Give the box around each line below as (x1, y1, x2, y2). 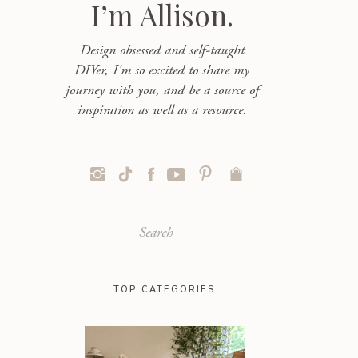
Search (77, 224, 111, 237)
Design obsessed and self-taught (79, 41, 245, 59)
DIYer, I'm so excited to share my (74, 61, 249, 79)
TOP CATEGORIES (113, 284, 215, 296)
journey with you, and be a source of (65, 81, 259, 99)
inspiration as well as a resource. (77, 101, 247, 119)
